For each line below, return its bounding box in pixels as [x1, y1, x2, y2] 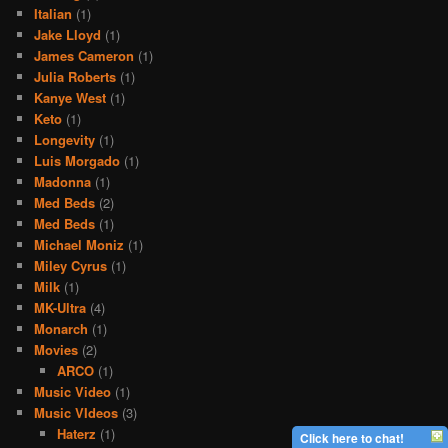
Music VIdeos [34, 403, 119, 423]
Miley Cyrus [34, 256, 108, 276]
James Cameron [34, 46, 135, 66]
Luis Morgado [34, 151, 121, 171]
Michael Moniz [34, 235, 125, 255]
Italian [34, 4, 73, 24]
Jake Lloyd [34, 25, 102, 45]
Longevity [34, 130, 96, 150]
